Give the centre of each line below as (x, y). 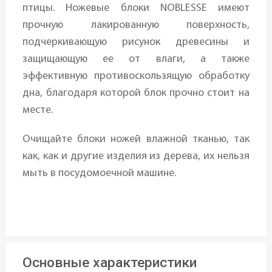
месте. (38, 110)
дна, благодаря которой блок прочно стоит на (136, 93)
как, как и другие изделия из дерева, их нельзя (136, 157)
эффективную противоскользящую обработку (136, 76)
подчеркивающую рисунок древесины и (136, 42)
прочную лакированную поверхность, (136, 25)
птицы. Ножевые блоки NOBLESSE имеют (136, 8)
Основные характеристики (110, 262)
